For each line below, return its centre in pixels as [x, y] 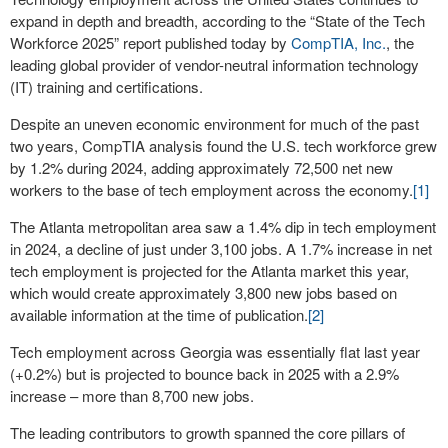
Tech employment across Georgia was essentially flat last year [215, 351]
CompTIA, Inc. [338, 42]
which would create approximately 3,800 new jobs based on [203, 292]
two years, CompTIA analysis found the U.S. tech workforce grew [223, 145]
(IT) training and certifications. [106, 86]
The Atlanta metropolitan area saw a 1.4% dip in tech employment [223, 226]
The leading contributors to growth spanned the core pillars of [207, 432]
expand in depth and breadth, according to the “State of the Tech [217, 20]
